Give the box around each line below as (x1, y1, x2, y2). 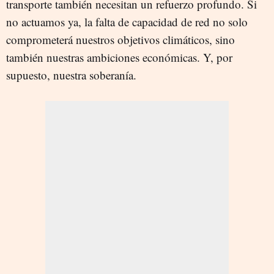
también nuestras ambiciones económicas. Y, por (6, 50, 232, 65)
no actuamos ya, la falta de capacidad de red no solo (6, 14, 248, 29)
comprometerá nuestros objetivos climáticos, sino (6, 32, 235, 47)
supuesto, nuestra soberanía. (6, 67, 136, 83)
